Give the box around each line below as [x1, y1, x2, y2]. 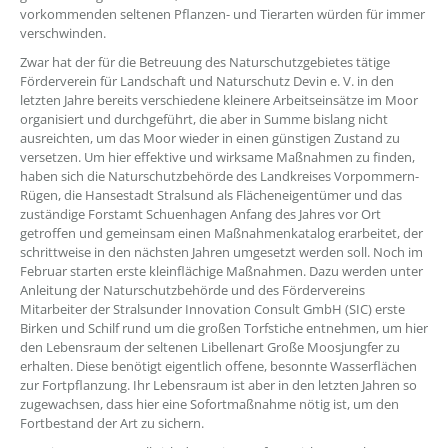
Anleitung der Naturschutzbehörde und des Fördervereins [20, 281, 365, 299]
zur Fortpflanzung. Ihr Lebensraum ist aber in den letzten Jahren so [20, 376, 417, 394]
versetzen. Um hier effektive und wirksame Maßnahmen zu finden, [20, 148, 415, 166]
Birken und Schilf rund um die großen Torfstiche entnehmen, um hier [20, 319, 428, 337]
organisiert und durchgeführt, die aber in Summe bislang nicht [20, 110, 388, 128]
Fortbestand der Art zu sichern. [20, 414, 204, 432]
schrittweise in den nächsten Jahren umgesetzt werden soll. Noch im [20, 243, 423, 261]
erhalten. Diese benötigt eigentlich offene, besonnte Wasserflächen [20, 357, 417, 375]
